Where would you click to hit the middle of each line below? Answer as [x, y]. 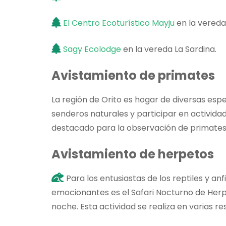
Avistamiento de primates [133, 75]
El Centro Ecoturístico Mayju [119, 23]
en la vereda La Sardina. [169, 49]
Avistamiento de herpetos [133, 154]
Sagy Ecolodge [92, 49]
